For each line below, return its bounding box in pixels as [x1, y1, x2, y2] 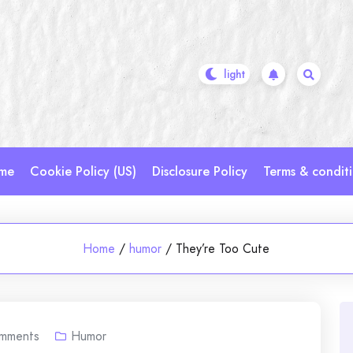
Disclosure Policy [152, 162, 247, 180]
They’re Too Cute [176, 240, 270, 258]
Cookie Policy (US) [30, 162, 136, 180]
